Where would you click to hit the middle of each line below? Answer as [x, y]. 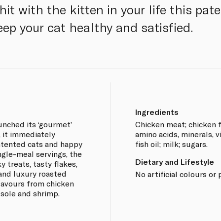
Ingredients [157, 111]
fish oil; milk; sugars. [171, 144]
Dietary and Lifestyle [174, 161]
